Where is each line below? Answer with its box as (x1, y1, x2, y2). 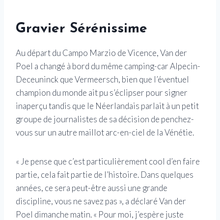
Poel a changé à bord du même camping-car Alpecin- (16, 60, 200, 71)
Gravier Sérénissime (16, 22, 147, 36)
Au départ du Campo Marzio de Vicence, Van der (16, 47, 187, 58)
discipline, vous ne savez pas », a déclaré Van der (16, 195, 186, 206)
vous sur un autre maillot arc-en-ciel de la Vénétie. (16, 127, 194, 137)
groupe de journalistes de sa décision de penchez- (16, 113, 194, 124)
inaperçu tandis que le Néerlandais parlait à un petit (16, 100, 199, 111)
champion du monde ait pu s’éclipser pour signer (16, 87, 188, 98)
